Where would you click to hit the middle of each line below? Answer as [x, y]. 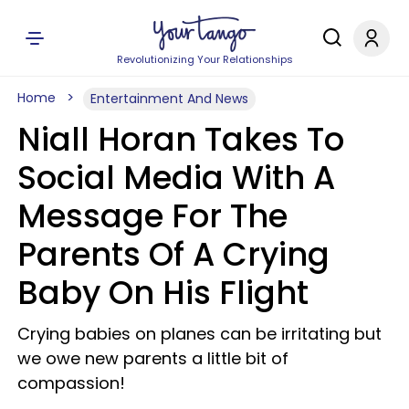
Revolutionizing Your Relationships [204, 59]
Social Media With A [176, 178]
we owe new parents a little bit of [153, 358]
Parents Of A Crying [173, 254]
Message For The [152, 216]
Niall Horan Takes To [181, 139]
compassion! [71, 383]
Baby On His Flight [163, 293]
